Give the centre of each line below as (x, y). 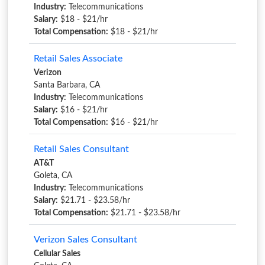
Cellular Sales (57, 254)
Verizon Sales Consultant (85, 240)
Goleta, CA (53, 176)
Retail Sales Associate (78, 59)
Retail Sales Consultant (81, 149)
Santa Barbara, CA (67, 85)
